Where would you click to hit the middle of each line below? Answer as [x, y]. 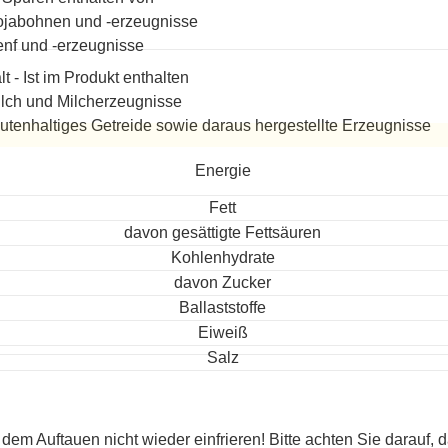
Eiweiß [222, 332]
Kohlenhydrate [222, 257]
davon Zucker [222, 282]
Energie [222, 170]
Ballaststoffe [222, 307]
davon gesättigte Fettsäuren [222, 232]
